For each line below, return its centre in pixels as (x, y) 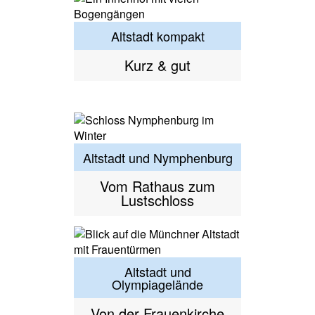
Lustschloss (157, 200)
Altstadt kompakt (157, 36)
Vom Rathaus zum (157, 186)
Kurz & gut (157, 65)
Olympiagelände (157, 284)
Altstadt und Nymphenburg (157, 157)
